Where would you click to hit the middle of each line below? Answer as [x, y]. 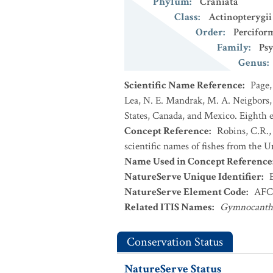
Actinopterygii [240, 17]
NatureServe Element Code [185, 192]
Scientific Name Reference [183, 85]
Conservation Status [175, 242]
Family [233, 48]
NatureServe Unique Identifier [193, 177]
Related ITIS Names [168, 207]
